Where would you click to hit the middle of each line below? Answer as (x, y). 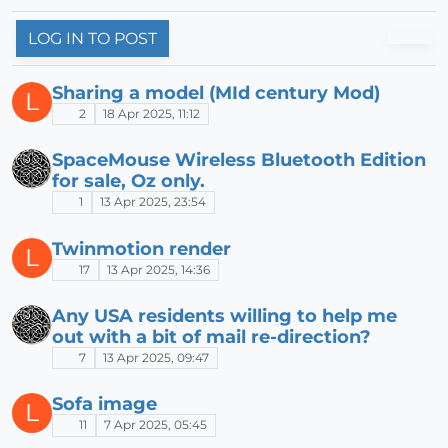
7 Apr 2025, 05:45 (156, 425)
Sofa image (104, 404)
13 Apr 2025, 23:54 (153, 202)
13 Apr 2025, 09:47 (156, 358)
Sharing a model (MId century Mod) (216, 92)
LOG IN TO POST (92, 38)
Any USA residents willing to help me (224, 315)
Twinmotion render (141, 248)
